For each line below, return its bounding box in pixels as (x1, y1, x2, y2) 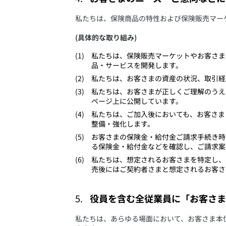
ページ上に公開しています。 (91, 96, 183, 106)
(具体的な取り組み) (75, 32, 137, 42)
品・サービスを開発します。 (91, 60, 183, 71)
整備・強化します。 (91, 119, 154, 129)
